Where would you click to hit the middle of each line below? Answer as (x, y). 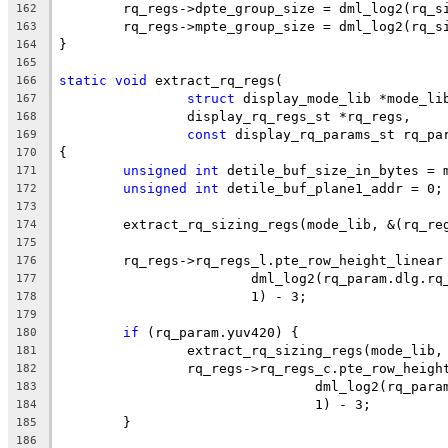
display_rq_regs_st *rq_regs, (299, 116)
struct (211, 98)
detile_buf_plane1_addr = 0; (331, 188)
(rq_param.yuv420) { (219, 332)
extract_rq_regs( (215, 80)
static (83, 80)
